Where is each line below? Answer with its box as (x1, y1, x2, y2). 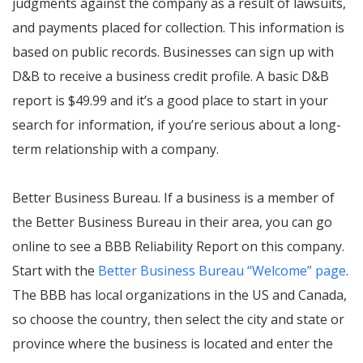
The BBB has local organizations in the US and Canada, (12, 286, 347, 304)
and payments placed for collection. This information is (12, 19, 344, 36)
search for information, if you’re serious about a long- (12, 116, 341, 134)
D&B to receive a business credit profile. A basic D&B (12, 67, 329, 85)
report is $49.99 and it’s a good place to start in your (12, 92, 328, 109)
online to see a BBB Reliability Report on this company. (12, 237, 344, 255)
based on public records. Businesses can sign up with (12, 43, 334, 61)
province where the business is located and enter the (12, 335, 333, 352)
